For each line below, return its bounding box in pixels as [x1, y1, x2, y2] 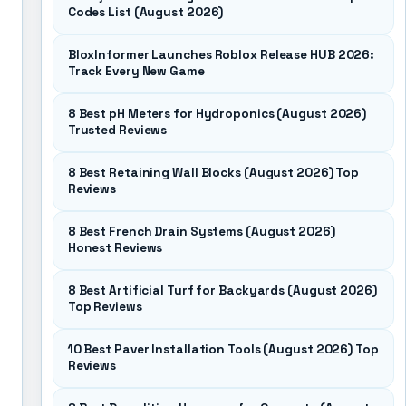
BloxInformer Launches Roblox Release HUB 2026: [67, 47, 375, 63]
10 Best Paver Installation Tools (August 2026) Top [67, 342, 379, 357]
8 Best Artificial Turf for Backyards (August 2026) [67, 283, 377, 298]
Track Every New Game [67, 63, 205, 79]
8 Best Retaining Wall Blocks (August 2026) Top [67, 165, 360, 180]
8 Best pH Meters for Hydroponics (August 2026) [67, 106, 367, 121]
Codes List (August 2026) [67, 5, 224, 20]
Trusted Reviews [67, 122, 168, 138]
